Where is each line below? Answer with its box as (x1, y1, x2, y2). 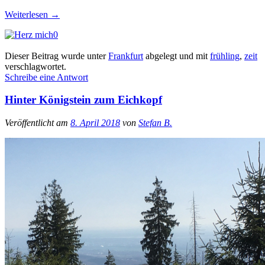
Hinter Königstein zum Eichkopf (5, 93, 162, 106)
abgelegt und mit (143, 50, 210, 61)
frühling (210, 50, 240, 61)
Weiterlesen (5, 9, 50, 20)
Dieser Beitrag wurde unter (5, 50, 108, 61)
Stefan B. (138, 118, 172, 128)
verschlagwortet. (5, 61, 66, 72)
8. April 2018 (70, 118, 120, 128)
